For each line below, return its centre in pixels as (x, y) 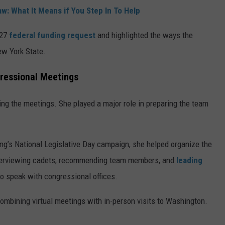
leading (189, 160)
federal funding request (52, 35)
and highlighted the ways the (144, 35)
